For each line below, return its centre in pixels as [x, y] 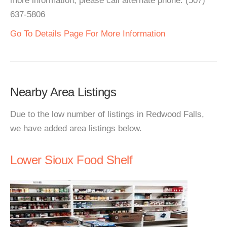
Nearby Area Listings [63, 92]
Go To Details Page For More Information [88, 34]
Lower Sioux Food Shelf [71, 160]
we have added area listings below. [76, 128]
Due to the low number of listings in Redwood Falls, [107, 114]
